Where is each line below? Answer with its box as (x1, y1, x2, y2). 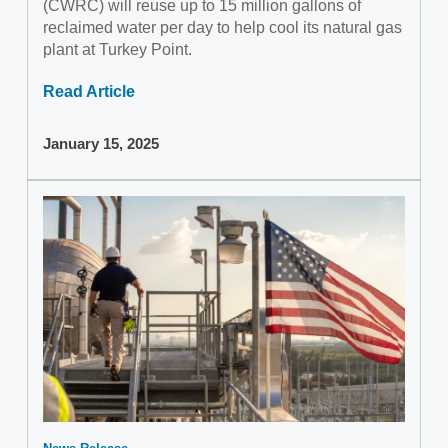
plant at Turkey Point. (43, 41, 192, 58)
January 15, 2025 (43, 135, 159, 152)
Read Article (43, 83, 135, 100)
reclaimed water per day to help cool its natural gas (43, 19, 402, 36)
